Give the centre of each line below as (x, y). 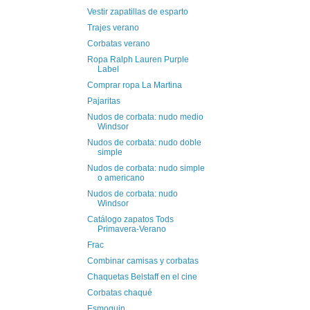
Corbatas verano (118, 43)
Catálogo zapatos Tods (130, 219)
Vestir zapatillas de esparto (137, 11)
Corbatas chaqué (119, 292)
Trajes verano (113, 27)
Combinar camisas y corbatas (143, 261)
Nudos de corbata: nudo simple (146, 168)
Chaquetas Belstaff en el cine (142, 276)
